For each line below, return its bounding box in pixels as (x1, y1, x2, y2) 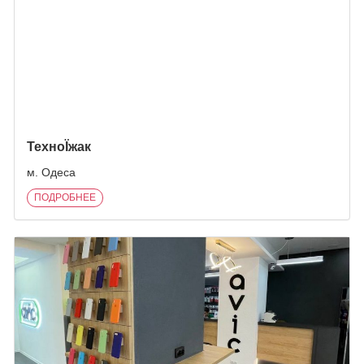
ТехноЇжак (27, 140, 91, 154)
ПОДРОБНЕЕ (34, 192, 96, 203)
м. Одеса (27, 166, 76, 179)
